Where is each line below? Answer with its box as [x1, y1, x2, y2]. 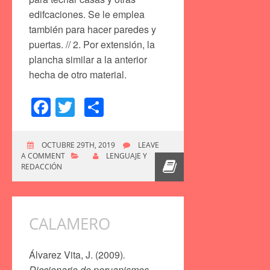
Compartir [104, 93, 190, 121]
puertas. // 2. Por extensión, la [29, 37, 155, 52]
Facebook [51, 93, 136, 121]
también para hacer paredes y [29, 22, 156, 37]
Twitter [75, 93, 131, 121]
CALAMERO [29, 212, 110, 234]
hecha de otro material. [29, 67, 127, 82]
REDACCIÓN [21, 161, 62, 172]
